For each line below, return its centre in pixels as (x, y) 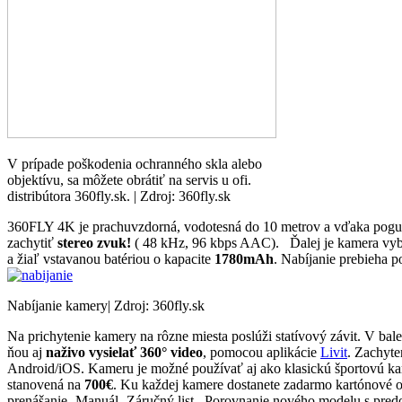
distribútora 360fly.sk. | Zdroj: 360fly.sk (119, 196)
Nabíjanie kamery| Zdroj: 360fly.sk (106, 305)
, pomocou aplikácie (262, 352)
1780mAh (244, 258)
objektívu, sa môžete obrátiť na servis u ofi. (129, 179)
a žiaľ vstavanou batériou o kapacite (111, 258)
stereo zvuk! (94, 242)
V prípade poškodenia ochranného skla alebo (135, 163)
